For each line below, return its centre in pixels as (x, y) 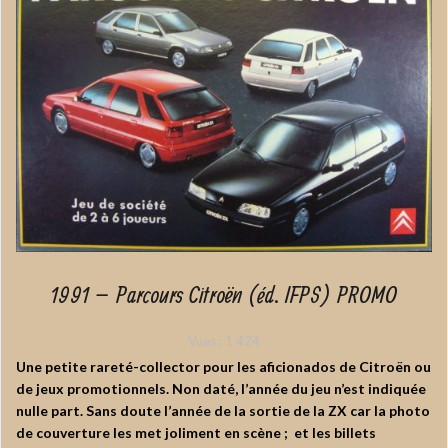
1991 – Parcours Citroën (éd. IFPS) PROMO (224, 296)
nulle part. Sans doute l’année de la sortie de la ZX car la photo (223, 411)
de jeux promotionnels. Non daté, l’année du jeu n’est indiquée (221, 389)
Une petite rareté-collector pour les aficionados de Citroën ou (223, 367)
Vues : (205, 341)
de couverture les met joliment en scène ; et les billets (196, 433)
